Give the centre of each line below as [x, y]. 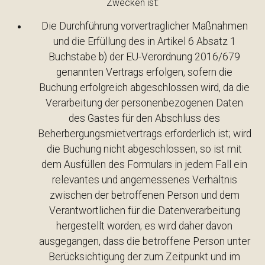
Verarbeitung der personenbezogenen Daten [144, 103]
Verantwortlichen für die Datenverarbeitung [144, 211]
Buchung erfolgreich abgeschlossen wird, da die [144, 88]
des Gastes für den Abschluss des [144, 118]
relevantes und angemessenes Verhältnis [144, 180]
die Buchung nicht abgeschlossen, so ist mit [144, 149]
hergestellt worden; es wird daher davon [144, 226]
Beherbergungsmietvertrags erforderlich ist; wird [144, 134]
